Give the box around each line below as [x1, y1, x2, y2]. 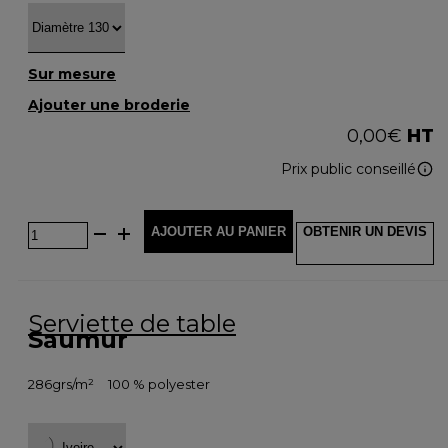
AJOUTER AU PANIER [151, 223, 286, 239]
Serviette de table [28, 308, 236, 338]
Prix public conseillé [281, 159, 416, 178]
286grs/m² [28, 376, 94, 393]
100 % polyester [107, 376, 210, 393]
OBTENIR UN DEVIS [303, 223, 427, 239]
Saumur [28, 324, 128, 354]
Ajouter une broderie [28, 95, 190, 114]
